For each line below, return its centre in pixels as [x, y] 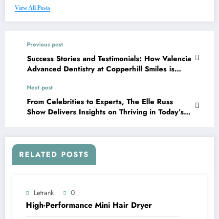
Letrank [44, 193]
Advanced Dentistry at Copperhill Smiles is [101, 69]
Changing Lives [54, 79]
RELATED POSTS [54, 155]
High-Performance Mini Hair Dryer [89, 205]
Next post [40, 88]
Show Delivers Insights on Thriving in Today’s [105, 112]
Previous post [45, 45]
